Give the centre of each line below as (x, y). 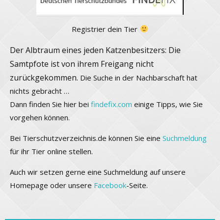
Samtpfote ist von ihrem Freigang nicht (82, 64)
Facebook (110, 185)
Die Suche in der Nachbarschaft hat (139, 77)
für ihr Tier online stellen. (51, 151)
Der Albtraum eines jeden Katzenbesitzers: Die (95, 50)
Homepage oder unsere (52, 185)
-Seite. (137, 185)
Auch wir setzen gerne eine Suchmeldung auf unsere (98, 172)
